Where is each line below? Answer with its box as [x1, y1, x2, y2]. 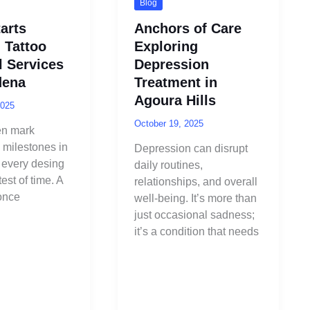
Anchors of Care [134, 20, 241, 36]
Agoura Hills [134, 92, 216, 108]
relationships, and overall [134, 176, 257, 188]
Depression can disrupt [134, 143, 248, 155]
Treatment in [134, 74, 217, 90]
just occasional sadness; [134, 209, 255, 221]
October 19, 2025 [134, 118, 203, 129]
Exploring [134, 38, 198, 54]
